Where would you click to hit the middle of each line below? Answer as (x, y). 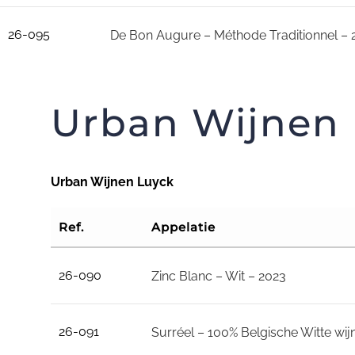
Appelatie (183, 227)
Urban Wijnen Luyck (112, 181)
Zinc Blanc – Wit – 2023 (218, 277)
